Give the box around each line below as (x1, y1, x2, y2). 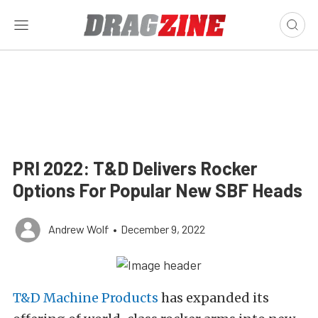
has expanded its (158, 290, 269, 307)
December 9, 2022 (121, 222, 205, 236)
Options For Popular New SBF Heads (13, 179, 302, 201)
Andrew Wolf (48, 222, 109, 236)
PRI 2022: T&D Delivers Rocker (13, 157, 258, 179)
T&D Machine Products (13, 290, 158, 307)
